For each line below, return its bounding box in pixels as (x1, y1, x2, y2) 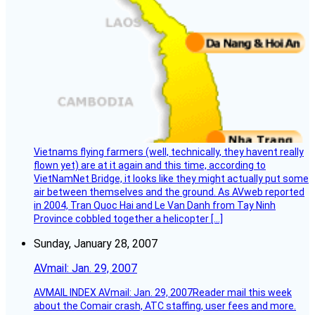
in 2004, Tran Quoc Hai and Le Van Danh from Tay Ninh (34, 200, 276, 212)
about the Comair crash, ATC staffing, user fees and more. (34, 300, 296, 312)
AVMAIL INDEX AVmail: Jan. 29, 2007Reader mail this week (34, 287, 292, 299)
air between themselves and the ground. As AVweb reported (34, 186, 304, 198)
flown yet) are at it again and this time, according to (34, 160, 266, 172)
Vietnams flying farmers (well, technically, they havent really (34, 146, 304, 158)
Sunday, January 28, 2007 (34, 237, 157, 251)
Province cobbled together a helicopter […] (34, 213, 223, 225)
